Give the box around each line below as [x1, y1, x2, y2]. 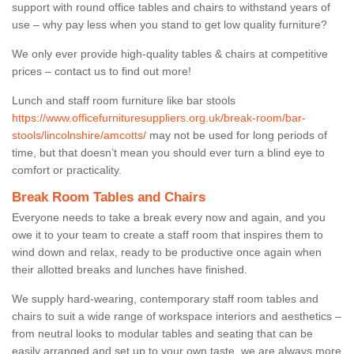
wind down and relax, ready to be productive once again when [12, 245, 322, 258]
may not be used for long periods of [146, 128, 327, 141]
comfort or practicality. [12, 163, 125, 176]
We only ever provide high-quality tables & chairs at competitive [12, 47, 328, 60]
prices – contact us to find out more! [12, 64, 191, 77]
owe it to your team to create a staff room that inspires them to [12, 228, 323, 241]
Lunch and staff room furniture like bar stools [12, 93, 235, 107]
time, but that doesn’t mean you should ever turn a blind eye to [12, 145, 325, 159]
